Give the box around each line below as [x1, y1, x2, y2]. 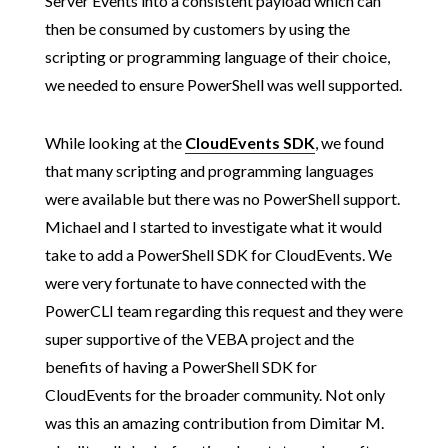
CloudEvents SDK [184, 133, 315, 153]
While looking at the [44, 133, 185, 153]
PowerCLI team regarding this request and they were [44, 301, 403, 321]
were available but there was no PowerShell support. [44, 189, 400, 209]
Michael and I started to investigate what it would [44, 217, 382, 237]
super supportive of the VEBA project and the [44, 329, 354, 349]
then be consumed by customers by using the [44, 19, 350, 39]
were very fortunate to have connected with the [44, 273, 366, 293]
